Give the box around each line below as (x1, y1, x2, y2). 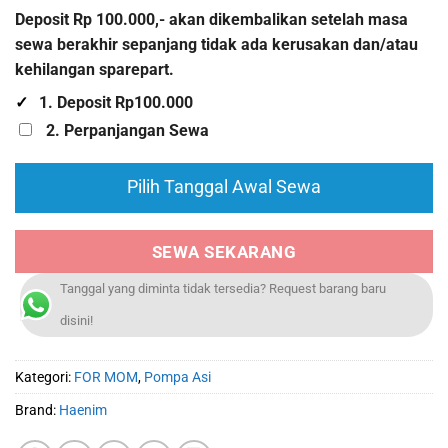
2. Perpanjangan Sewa (46, 121, 209, 141)
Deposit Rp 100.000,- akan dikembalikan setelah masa (15, 9, 408, 29)
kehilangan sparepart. (15, 59, 174, 79)
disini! (60, 313, 93, 329)
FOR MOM (74, 368, 138, 385)
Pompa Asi (144, 368, 211, 385)
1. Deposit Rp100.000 (39, 93, 193, 113)
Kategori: (15, 368, 74, 385)
